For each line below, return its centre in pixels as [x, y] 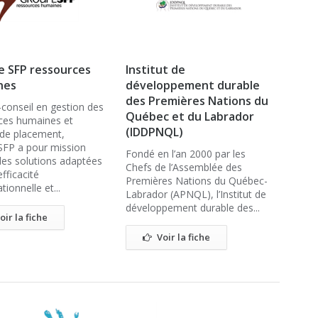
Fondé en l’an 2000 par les [186, 154]
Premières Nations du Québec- [197, 181]
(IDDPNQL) [154, 132]
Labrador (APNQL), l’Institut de [196, 194]
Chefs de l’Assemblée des [184, 167]
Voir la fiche [183, 237]
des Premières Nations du [197, 101]
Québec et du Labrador [190, 116]
